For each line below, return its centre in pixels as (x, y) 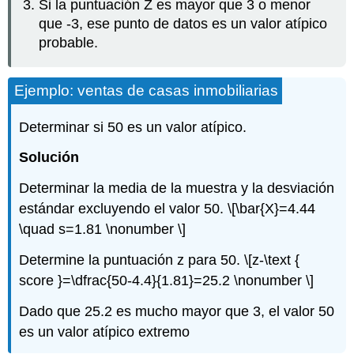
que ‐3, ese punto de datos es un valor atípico (183, 24)
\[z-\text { (272, 260)
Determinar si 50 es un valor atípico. (133, 127)
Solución (49, 158)
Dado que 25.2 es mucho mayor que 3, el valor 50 (177, 311)
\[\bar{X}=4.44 (272, 209)
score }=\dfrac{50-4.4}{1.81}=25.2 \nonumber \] (167, 281)
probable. (69, 43)
